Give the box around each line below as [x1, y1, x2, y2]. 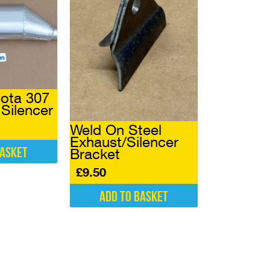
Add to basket [99, 188, 168, 206]
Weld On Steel [69, 121, 162, 139]
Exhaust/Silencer [69, 133, 178, 151]
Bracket [69, 145, 120, 163]
